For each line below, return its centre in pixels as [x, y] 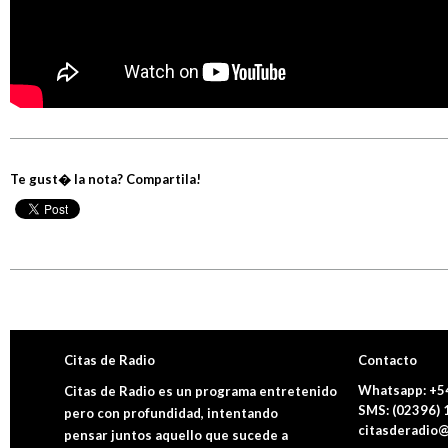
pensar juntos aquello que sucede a [175, 435]
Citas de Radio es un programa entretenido [200, 391]
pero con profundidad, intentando [170, 413]
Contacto [388, 360]
